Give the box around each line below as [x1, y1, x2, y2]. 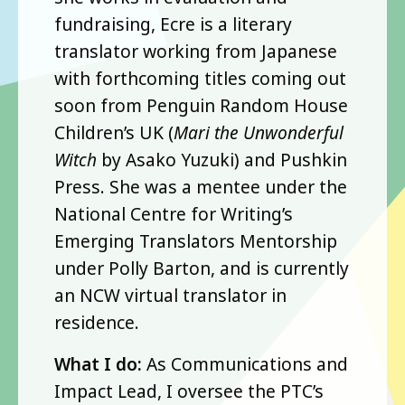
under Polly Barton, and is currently [54, 255, 349, 280]
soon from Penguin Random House [54, 92, 348, 118]
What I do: [54, 351, 146, 376]
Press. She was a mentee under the [54, 174, 347, 199]
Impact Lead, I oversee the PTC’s [54, 378, 324, 403]
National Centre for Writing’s [54, 201, 293, 226]
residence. [54, 309, 139, 334]
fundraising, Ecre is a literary [54, 11, 292, 36]
